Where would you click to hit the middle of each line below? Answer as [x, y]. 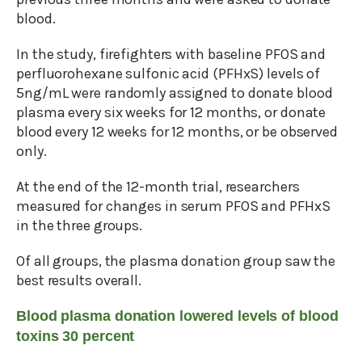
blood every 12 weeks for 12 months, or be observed [177, 132]
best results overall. [79, 281]
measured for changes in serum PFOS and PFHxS [173, 206]
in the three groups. [79, 226]
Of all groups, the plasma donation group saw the [176, 261]
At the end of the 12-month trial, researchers [158, 187]
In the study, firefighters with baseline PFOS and [171, 55]
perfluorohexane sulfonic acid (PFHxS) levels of [168, 74]
